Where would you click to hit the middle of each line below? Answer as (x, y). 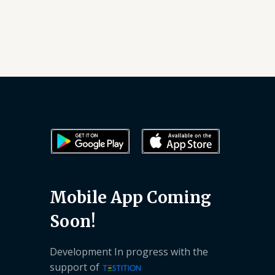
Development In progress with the (129, 251)
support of (76, 267)
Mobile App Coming (130, 197)
